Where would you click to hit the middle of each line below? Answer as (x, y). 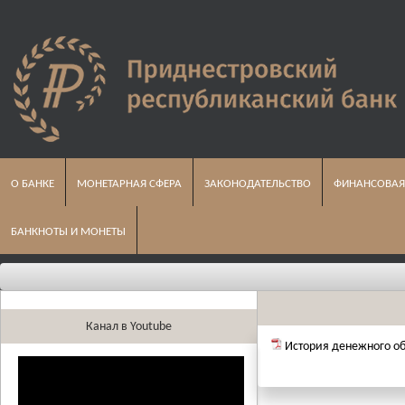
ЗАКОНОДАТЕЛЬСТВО (258, 184)
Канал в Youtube (129, 327)
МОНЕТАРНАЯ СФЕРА (129, 184)
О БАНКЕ (33, 184)
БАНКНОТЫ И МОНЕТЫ (68, 232)
